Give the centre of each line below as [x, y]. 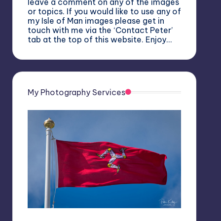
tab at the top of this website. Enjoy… [99, 40]
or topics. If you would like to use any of [104, 12]
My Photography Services [76, 92]
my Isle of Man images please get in [96, 21]
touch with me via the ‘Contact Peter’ [100, 30]
